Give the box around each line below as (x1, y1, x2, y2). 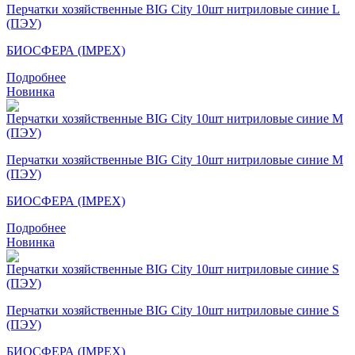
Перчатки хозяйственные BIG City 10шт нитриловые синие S (6, 303, 339, 317)
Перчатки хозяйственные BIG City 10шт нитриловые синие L (6, 2, 340, 16)
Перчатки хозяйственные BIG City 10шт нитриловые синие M (6, 152, 343, 166)
